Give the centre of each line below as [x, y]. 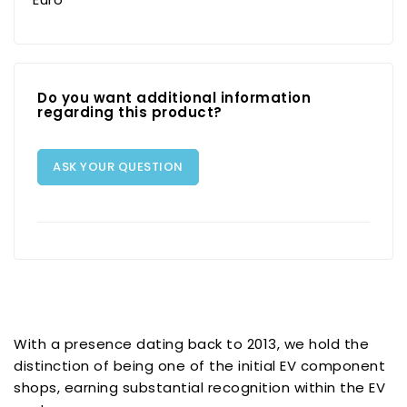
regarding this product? [130, 112]
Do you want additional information [174, 97]
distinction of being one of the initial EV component [199, 365]
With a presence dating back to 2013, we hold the [191, 343]
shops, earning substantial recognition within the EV [199, 387]
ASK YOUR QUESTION [118, 166]
